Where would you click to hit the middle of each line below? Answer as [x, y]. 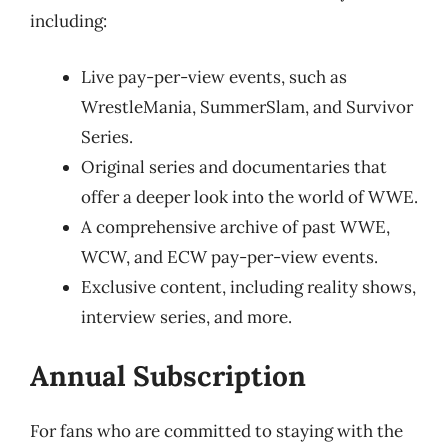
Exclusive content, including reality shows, [248, 286]
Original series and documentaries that [234, 166]
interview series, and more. [186, 316]
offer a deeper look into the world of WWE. [249, 196]
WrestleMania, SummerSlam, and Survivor [247, 106]
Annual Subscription [168, 376]
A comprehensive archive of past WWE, [235, 226]
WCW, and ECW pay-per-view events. [229, 256]
